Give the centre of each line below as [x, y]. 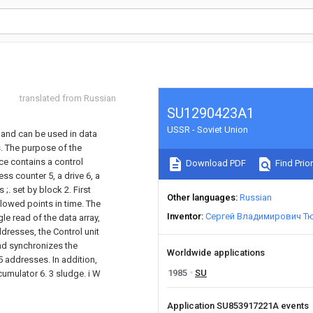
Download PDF [215, 163]
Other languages [201, 197]
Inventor [184, 216]
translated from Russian [68, 98]
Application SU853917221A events [239, 306]
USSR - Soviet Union [208, 130]
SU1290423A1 [211, 113]
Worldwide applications [216, 253]
